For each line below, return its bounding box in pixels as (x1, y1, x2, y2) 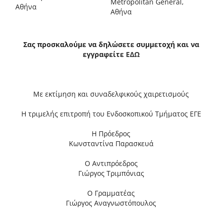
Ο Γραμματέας (87, 188, 135, 198)
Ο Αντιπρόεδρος (84, 159, 138, 168)
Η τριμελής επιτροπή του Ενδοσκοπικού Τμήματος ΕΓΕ (21, 109, 201, 119)
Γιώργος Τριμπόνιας (78, 168, 144, 178)
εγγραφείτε (82, 50, 126, 59)
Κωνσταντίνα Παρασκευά (68, 139, 154, 149)
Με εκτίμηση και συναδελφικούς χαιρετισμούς (33, 89, 189, 99)
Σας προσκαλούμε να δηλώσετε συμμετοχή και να (23, 40, 199, 50)
